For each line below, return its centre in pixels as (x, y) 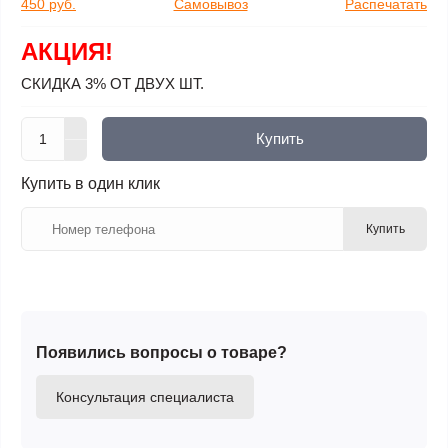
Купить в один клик (90, 183)
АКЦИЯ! (67, 51)
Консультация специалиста (145, 397)
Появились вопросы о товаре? (161, 352)
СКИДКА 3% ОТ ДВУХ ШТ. (112, 83)
